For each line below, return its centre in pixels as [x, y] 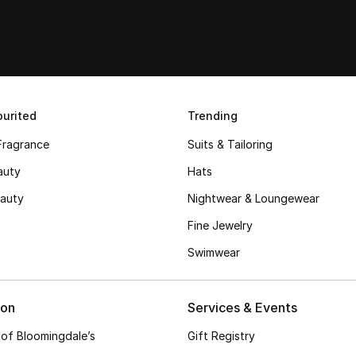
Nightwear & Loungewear [253, 198]
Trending [213, 116]
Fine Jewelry [220, 225]
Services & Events [242, 308]
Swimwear [214, 252]
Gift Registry [221, 336]
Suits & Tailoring [230, 144]
